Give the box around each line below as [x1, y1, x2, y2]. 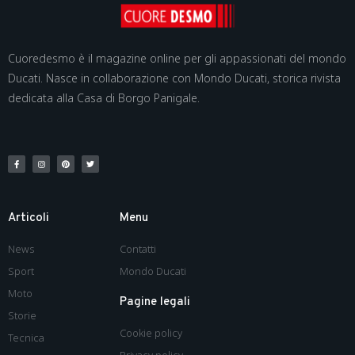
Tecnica [8, 330, 44, 345]
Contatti [120, 241, 157, 256]
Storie [8, 307, 36, 323]
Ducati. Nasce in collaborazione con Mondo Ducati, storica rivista [8, 70, 341, 86]
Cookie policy [120, 325, 183, 340]
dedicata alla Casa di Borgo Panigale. [8, 90, 200, 105]
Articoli [8, 210, 49, 226]
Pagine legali [120, 294, 191, 310]
